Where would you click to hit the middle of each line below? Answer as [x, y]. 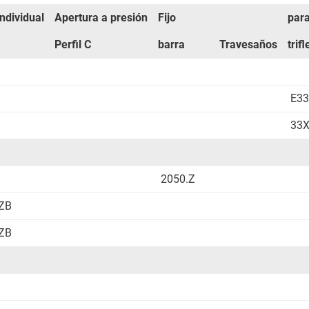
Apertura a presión [101, 18]
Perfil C [72, 44]
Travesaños [248, 44]
